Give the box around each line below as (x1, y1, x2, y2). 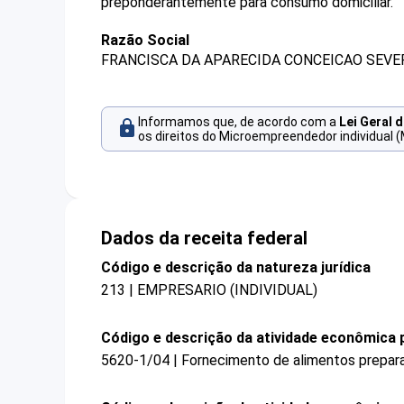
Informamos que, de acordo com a (138, 115, 339, 130)
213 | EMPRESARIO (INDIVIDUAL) (101, 280, 317, 298)
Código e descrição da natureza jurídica (101, 258, 371, 276)
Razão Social (101, 32, 189, 49)
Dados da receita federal (101, 226, 308, 249)
